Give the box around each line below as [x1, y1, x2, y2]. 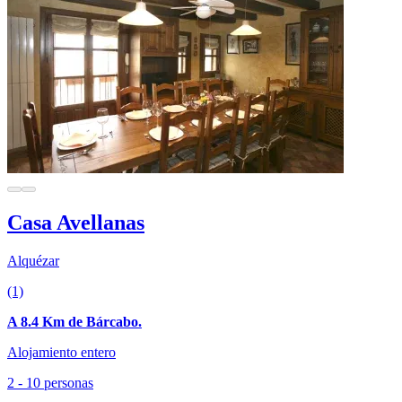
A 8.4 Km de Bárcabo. [7, 313, 142, 329]
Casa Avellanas [7, 210, 144, 234]
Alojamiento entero [7, 344, 116, 360]
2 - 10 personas [7, 374, 93, 390]
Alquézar [7, 252, 59, 268]
